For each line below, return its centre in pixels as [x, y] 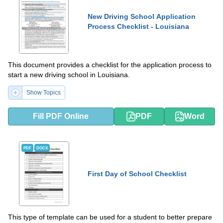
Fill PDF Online [61, 116]
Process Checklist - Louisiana [138, 26]
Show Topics [44, 93]
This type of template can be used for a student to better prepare [110, 217]
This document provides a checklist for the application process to [110, 65]
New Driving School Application [142, 16]
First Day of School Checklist [137, 174]
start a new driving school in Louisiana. [69, 75]
